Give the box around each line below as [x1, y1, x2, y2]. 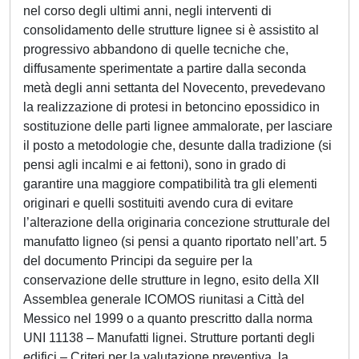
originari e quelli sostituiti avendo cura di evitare [23, 196, 293, 210]
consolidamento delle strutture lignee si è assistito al [23, 23, 319, 37]
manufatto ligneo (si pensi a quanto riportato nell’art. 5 [23, 235, 327, 248]
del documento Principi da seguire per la [23, 254, 252, 268]
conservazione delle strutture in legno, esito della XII [23, 273, 319, 287]
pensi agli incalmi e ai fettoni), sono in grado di [23, 158, 286, 171]
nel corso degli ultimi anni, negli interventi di [23, 4, 272, 18]
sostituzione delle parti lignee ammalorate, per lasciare [23, 119, 333, 133]
